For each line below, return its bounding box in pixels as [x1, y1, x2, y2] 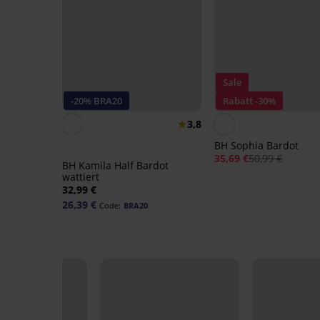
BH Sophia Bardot [214, 139, 299, 153]
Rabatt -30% [222, 94, 276, 108]
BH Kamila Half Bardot [62, 159, 169, 173]
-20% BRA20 [71, 94, 122, 108]
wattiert [62, 170, 99, 184]
